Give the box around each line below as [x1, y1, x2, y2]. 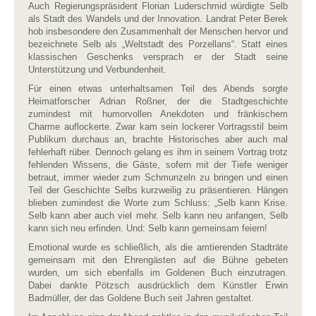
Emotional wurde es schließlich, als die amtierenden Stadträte [28, 242, 288, 253]
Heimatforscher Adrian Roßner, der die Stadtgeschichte [28, 96, 288, 107]
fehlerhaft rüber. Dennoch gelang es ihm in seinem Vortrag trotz [28, 147, 288, 157]
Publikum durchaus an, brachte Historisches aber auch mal [28, 134, 288, 145]
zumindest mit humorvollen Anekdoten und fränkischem [28, 109, 288, 119]
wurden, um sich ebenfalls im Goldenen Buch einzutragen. [28, 267, 288, 278]
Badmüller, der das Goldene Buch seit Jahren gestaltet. [28, 293, 254, 303]
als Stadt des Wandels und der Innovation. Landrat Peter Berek [28, 13, 288, 24]
